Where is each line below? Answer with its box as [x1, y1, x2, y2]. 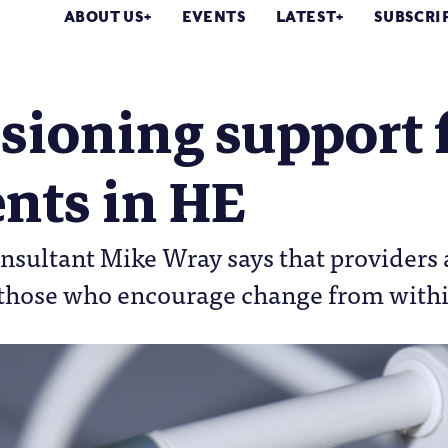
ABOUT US [64, 8, 145, 26]
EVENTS [181, 8, 247, 26]
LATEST [276, 8, 337, 26]
